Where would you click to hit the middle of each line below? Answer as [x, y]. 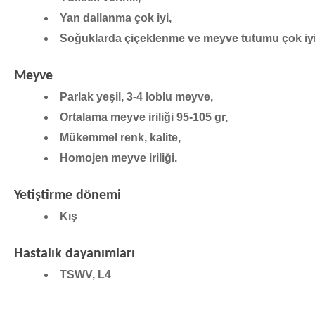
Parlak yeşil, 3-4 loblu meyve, [136, 96]
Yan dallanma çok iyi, [116, 18]
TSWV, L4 [85, 274]
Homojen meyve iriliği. [118, 157]
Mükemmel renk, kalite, [120, 137]
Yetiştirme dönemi [67, 195]
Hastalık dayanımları [75, 253]
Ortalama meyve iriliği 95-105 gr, [144, 117]
